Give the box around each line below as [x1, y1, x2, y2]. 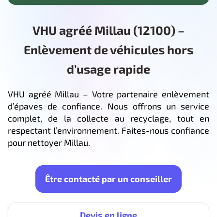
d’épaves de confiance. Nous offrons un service [8, 100, 209, 111]
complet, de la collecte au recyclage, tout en [8, 112, 209, 124]
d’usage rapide [67, 61, 150, 76]
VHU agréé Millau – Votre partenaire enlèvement [8, 88, 209, 99]
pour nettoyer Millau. [8, 137, 90, 148]
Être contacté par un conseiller [45, 173, 172, 184]
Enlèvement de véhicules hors [24, 42, 193, 57]
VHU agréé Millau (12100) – [32, 22, 185, 37]
